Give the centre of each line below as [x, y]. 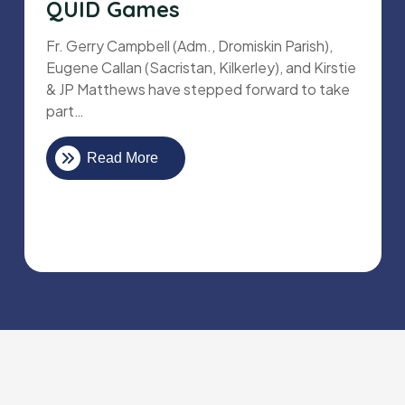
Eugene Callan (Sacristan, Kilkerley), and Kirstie [201, 68]
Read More [122, 158]
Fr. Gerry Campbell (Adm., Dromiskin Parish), [189, 46]
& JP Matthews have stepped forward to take [198, 89]
